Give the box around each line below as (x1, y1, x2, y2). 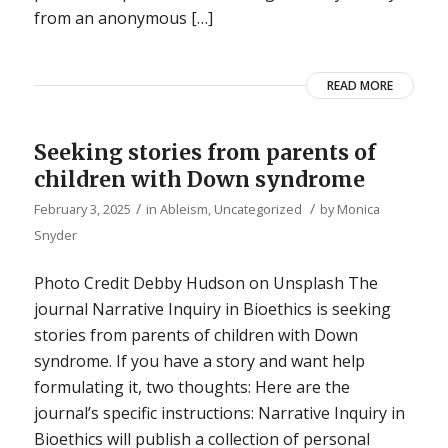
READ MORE (327, 76, 394, 94)
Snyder (33, 225, 77, 244)
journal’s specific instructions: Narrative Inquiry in (33, 401, 405, 424)
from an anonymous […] (33, 6, 213, 29)
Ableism (159, 199, 208, 218)
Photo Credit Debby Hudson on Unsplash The (33, 271, 378, 294)
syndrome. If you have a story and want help (33, 349, 365, 372)
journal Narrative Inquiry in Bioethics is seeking (33, 297, 391, 320)
